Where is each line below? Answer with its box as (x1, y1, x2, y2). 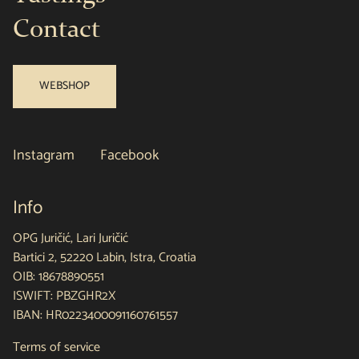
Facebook (100, 143, 159, 167)
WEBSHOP (39, 76, 90, 95)
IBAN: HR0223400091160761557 (13, 304, 178, 326)
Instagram (13, 143, 75, 167)
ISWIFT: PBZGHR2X (13, 284, 115, 307)
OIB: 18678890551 (13, 265, 104, 288)
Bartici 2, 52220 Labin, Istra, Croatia (13, 246, 196, 268)
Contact (13, 10, 100, 43)
